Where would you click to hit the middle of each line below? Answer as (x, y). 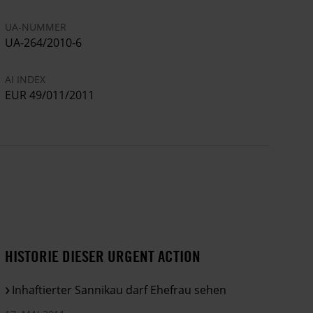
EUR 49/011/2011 (50, 95)
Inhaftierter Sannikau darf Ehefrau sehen (119, 290)
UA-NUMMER (36, 27)
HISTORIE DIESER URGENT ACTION (103, 256)
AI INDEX (26, 79)
